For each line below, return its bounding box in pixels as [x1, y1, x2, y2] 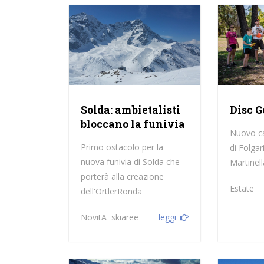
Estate [230, 182, 255, 194]
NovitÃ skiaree [80, 211, 138, 223]
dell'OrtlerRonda [80, 185, 142, 197]
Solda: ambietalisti [80, 103, 180, 117]
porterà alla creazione [80, 170, 164, 182]
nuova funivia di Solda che [80, 156, 180, 167]
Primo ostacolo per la [80, 141, 163, 153]
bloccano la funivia [80, 117, 185, 131]
